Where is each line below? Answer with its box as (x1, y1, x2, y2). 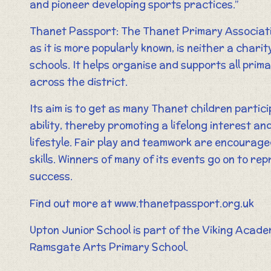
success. (29, 169, 73, 184)
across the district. (29, 74, 128, 90)
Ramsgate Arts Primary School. (29, 240, 188, 255)
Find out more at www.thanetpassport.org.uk (29, 195, 254, 211)
